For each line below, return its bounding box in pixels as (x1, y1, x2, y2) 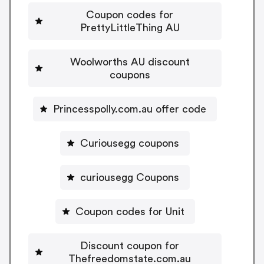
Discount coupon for (80, 240, 179, 251)
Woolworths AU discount (70, 56, 190, 67)
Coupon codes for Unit (75, 206, 184, 217)
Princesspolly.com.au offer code (53, 103, 206, 114)
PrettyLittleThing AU (80, 22, 180, 33)
